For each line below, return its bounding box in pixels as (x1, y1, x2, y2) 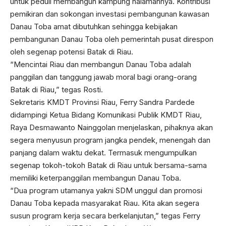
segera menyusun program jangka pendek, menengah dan (10, 135, 210, 145)
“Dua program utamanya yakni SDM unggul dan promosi (10, 185, 202, 195)
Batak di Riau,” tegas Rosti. (10, 84, 103, 94)
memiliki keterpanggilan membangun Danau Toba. (10, 173, 181, 183)
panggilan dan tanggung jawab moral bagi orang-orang (10, 72, 197, 82)
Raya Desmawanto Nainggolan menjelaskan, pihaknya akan (10, 122, 213, 132)
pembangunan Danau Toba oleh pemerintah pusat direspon (10, 34, 213, 44)
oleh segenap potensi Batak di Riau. (10, 46, 133, 56)
